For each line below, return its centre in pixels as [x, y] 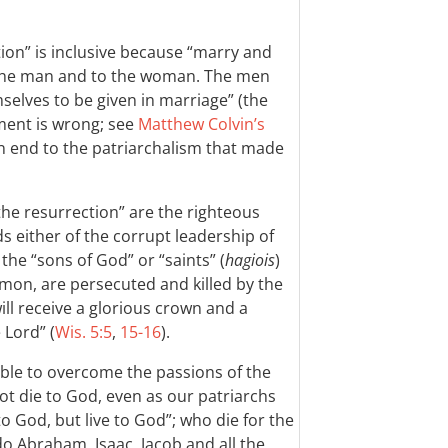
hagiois [250, 260]
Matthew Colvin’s [201, 124]
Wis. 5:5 [83, 332]
